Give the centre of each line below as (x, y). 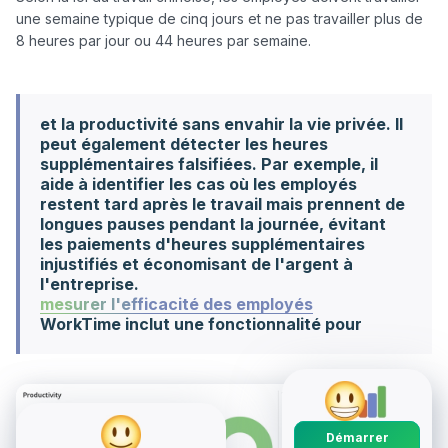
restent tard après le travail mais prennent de (222, 204)
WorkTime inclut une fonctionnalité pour (201, 324)
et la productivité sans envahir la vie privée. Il (221, 124)
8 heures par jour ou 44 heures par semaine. (165, 41)
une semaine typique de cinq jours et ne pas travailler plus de (219, 19)
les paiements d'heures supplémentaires (202, 244)
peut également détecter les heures (184, 144)
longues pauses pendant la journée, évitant (213, 224)
